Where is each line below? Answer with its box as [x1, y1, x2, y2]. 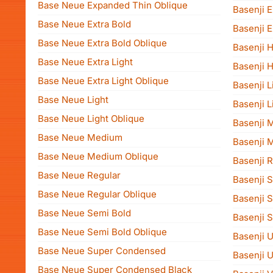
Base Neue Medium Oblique [38, 151, 158, 162]
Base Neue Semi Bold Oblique [38, 226, 167, 238]
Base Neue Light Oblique [38, 113, 144, 124]
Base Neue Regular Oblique [38, 188, 157, 200]
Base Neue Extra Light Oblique [38, 75, 169, 87]
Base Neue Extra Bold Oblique [38, 37, 167, 49]
